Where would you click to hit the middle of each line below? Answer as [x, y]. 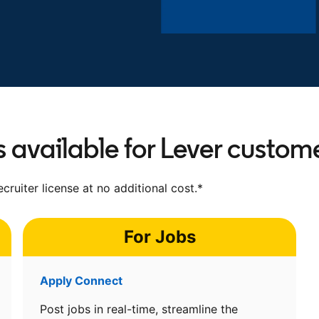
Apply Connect [81, 281]
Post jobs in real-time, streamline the [139, 309]
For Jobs [159, 237]
